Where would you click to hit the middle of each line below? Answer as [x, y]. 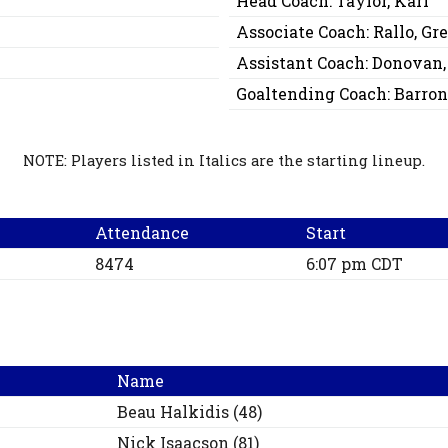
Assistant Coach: [304, 63]
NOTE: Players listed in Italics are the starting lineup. [224, 161]
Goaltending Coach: [315, 94]
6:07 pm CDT [355, 264]
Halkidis [195, 412]
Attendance [142, 233]
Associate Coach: [305, 32]
